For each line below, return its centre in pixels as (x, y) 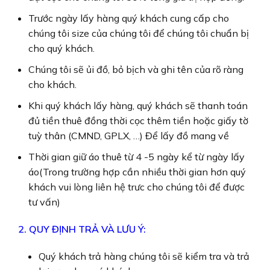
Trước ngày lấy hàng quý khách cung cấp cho (129, 18)
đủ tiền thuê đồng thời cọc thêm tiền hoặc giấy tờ (138, 120)
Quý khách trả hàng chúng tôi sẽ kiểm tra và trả (144, 256)
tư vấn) (44, 202)
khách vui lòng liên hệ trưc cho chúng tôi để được (137, 187)
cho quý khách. (61, 48)
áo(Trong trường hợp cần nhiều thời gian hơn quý (137, 171)
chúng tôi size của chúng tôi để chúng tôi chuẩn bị (139, 33)
